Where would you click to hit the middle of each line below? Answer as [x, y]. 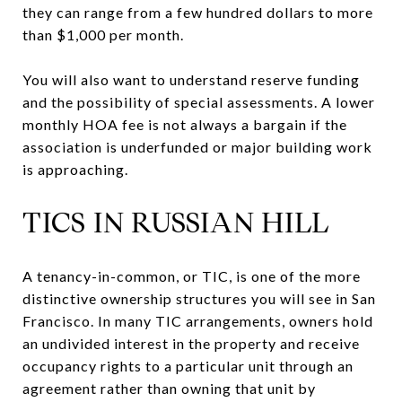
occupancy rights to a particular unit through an [188, 365]
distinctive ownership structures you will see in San [199, 298]
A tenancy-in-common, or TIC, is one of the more [192, 275]
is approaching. [75, 169]
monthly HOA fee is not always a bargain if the [185, 124]
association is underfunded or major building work [197, 146]
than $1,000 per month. [103, 34]
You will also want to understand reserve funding [191, 79]
